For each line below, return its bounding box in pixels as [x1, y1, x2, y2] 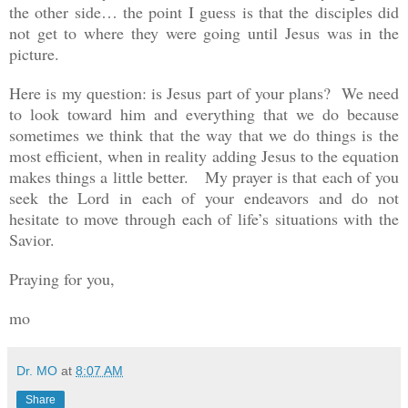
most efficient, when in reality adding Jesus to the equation [9, 144, 399, 167]
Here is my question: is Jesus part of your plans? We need [9, 81, 399, 104]
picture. [9, 42, 70, 65]
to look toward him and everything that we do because [9, 102, 399, 125]
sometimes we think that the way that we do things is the [9, 123, 399, 146]
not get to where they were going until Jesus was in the [9, 21, 399, 44]
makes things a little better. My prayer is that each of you [9, 165, 399, 188]
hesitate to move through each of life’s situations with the [9, 207, 399, 229]
